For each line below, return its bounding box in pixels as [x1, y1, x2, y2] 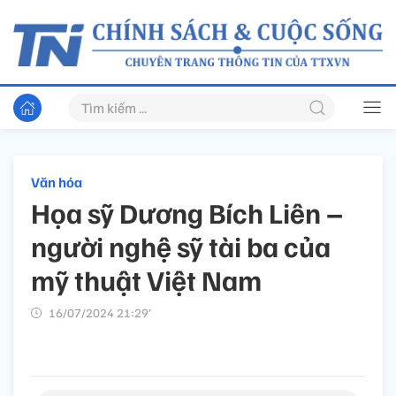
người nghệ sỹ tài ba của [31, 228, 331, 264]
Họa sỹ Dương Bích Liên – [31, 194, 343, 231]
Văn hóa [31, 173, 82, 192]
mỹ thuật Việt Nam [31, 262, 262, 298]
